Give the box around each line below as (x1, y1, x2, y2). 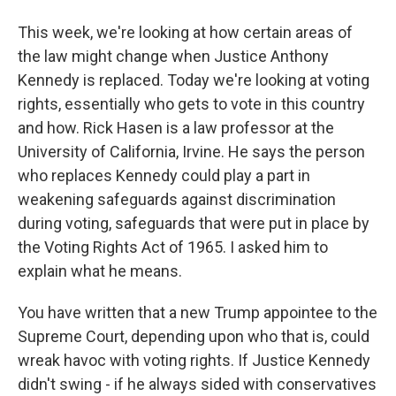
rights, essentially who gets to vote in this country (18, 95, 365, 113)
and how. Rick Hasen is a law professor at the (18, 118, 334, 137)
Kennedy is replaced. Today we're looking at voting (18, 71, 369, 89)
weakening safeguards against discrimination (18, 190, 336, 209)
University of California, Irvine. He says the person (18, 142, 365, 161)
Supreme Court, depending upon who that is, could (18, 327, 369, 346)
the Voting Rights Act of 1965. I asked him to (18, 238, 328, 256)
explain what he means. (18, 262, 182, 280)
